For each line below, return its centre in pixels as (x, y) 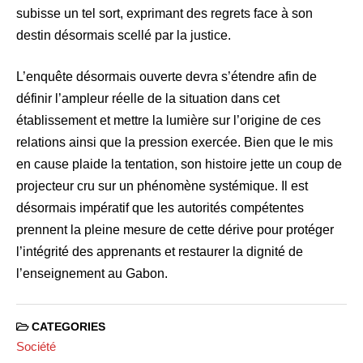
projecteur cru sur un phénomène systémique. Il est (162, 186)
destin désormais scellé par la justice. (124, 36)
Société (36, 346)
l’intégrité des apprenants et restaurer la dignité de (160, 252)
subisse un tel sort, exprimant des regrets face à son (164, 14)
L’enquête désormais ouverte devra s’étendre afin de (167, 77)
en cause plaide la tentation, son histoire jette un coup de (179, 164)
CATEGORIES (67, 327)
